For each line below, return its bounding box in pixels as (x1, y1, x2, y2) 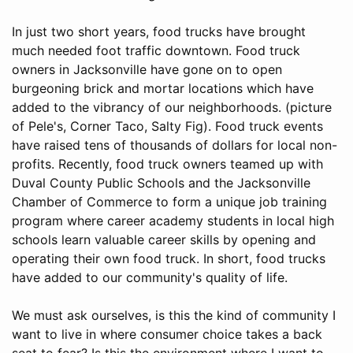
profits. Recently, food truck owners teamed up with (12, 155, 323, 172)
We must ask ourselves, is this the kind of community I (12, 307, 336, 323)
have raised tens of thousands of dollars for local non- (12, 136, 337, 153)
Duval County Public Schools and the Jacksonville (12, 174, 310, 191)
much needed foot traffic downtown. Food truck (12, 42, 300, 58)
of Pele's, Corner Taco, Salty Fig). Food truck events (12, 117, 323, 134)
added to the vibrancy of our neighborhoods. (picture (12, 98, 332, 115)
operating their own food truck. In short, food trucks (12, 250, 325, 266)
